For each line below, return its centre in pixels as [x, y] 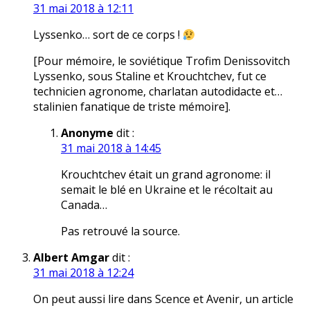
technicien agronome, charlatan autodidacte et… [158, 92]
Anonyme [87, 133]
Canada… [84, 205]
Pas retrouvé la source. [120, 231]
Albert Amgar [71, 258]
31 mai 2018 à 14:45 [111, 148]
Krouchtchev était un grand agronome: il [166, 175]
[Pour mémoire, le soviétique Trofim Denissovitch [162, 61]
